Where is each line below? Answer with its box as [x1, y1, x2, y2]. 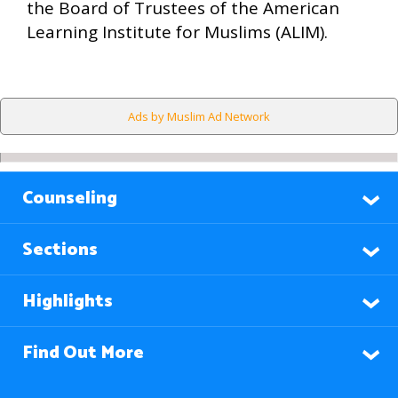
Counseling [22, 184, 117, 213]
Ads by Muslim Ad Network [128, 108, 270, 124]
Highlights [22, 287, 113, 316]
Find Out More [22, 338, 144, 368]
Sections [22, 235, 98, 265]
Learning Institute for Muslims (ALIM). [27, 20, 328, 44]
